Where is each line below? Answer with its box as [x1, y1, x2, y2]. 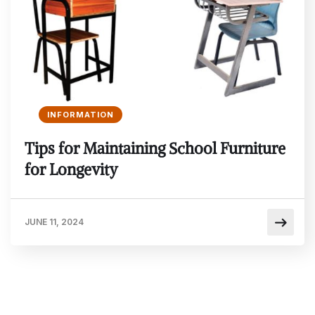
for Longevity [25, 160, 118, 180]
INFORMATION [47, 110, 114, 120]
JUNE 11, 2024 [25, 217, 84, 228]
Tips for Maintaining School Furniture [25, 139, 285, 159]
